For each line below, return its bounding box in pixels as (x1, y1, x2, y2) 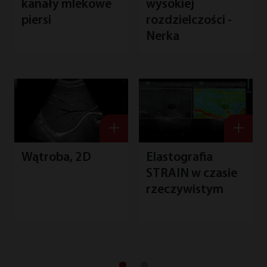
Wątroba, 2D (21, 151, 91, 164)
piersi (21, 14, 51, 27)
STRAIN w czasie (145, 167, 237, 181)
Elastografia (145, 151, 213, 164)
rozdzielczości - (145, 14, 232, 27)
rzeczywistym (145, 184, 223, 197)
